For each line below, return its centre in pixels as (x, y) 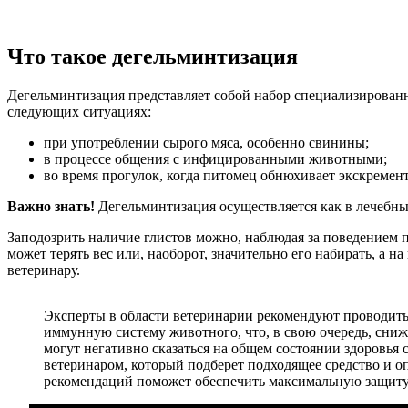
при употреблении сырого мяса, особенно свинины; (206, 142)
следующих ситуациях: (79, 111)
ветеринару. (44, 270)
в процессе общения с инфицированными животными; (215, 158)
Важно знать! (51, 206)
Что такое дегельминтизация (153, 56)
